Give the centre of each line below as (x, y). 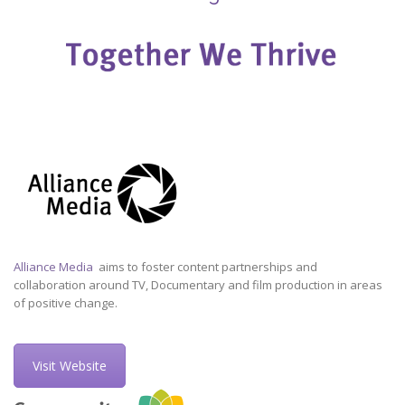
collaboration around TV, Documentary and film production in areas (198, 284)
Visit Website (70, 365)
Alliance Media (55, 266)
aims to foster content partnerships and (207, 266)
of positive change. (66, 302)
